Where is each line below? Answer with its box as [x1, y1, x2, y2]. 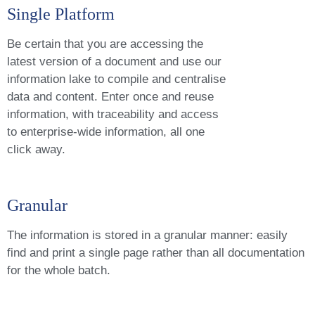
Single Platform [7, 5, 115, 24]
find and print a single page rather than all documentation [7, 245, 304, 259]
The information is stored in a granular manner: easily [7, 228, 288, 242]
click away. [7, 143, 65, 157]
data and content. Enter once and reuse [7, 90, 214, 104]
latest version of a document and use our [7, 55, 221, 69]
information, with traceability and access [7, 108, 219, 122]
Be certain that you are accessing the [7, 37, 203, 51]
